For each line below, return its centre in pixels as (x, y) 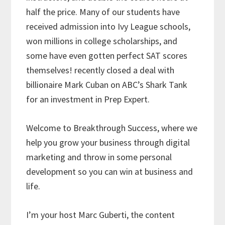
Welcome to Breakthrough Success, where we (112, 128)
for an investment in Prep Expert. (88, 99)
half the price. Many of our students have (103, 12)
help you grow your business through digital (108, 143)
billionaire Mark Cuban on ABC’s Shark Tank (107, 85)
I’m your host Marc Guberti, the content (101, 215)
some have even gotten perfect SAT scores (107, 56)
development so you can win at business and (110, 172)
